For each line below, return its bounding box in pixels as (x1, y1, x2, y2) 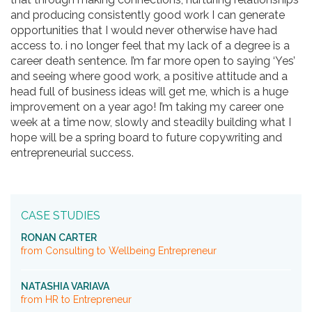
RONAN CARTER (20, 232, 97, 243)
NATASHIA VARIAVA (20, 281, 109, 292)
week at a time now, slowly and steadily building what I (10, 116, 291, 129)
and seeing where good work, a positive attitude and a (10, 70, 288, 83)
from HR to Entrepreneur (20, 294, 132, 305)
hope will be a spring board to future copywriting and (10, 131, 282, 144)
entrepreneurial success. (10, 146, 134, 159)
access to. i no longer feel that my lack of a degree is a (10, 39, 290, 52)
